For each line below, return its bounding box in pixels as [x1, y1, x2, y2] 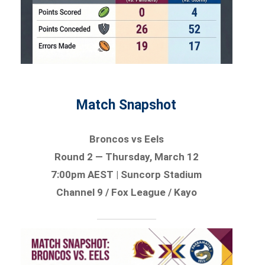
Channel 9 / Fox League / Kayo [56, 186, 197, 198]
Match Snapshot [76, 96, 177, 113]
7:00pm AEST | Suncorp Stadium [51, 168, 202, 180]
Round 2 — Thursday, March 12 [54, 150, 199, 163]
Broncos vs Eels [89, 132, 164, 145]
